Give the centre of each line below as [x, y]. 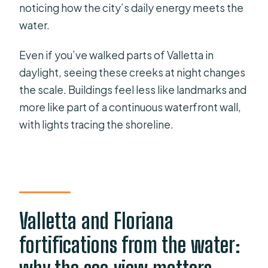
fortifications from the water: [130, 245]
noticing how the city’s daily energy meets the [132, 8]
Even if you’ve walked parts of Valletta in [117, 55]
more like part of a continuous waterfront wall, [130, 107]
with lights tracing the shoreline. [97, 124]
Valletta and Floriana [97, 221]
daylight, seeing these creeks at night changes [133, 72]
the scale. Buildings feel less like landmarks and [133, 90]
